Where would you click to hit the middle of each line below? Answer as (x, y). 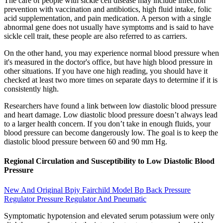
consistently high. (31, 89)
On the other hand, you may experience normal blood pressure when (111, 53)
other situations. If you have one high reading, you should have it (106, 71)
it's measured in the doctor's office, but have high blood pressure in (108, 62)
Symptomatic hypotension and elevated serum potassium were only (109, 216)
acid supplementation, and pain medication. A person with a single (108, 18)
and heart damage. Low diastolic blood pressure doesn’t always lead (111, 115)
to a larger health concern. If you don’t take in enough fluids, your (107, 124)
